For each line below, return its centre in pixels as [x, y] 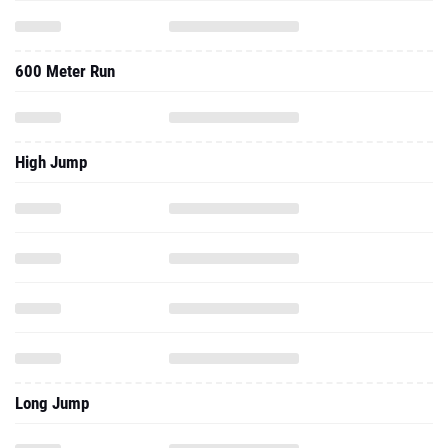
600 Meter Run [65, 71]
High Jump [51, 162]
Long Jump [52, 403]
